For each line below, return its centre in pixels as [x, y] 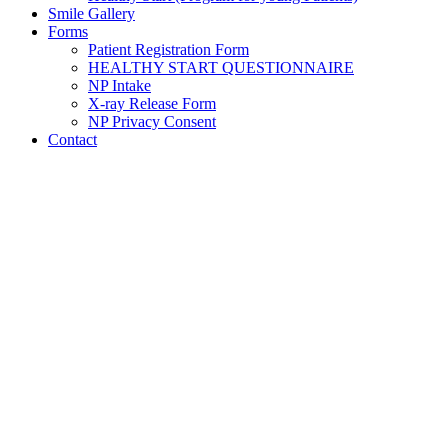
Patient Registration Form [168, 50]
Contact [72, 140]
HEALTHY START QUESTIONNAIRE [221, 68]
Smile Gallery [91, 14]
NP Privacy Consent [152, 122]
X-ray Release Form [152, 104]
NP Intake [119, 86]
